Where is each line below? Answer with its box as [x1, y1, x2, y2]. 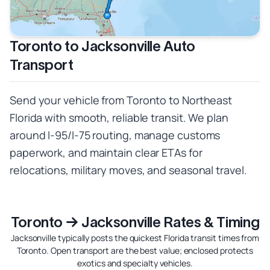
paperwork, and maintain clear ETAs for [10, 145, 202, 160]
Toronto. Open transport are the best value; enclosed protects [16, 245, 254, 257]
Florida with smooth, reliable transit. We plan [10, 110, 228, 125]
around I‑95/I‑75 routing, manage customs [10, 128, 221, 143]
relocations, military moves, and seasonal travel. [10, 163, 247, 178]
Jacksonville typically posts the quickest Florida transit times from [10, 232, 260, 244]
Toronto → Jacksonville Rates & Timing [10, 214, 260, 231]
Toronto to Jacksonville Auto [10, 38, 195, 55]
